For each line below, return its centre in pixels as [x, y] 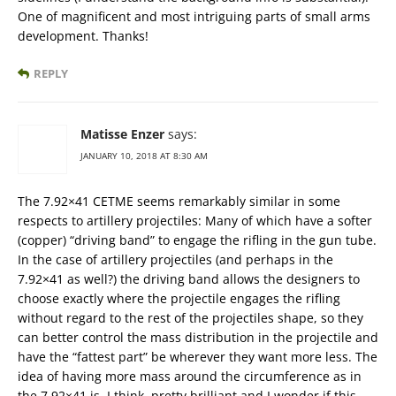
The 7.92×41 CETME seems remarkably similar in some [179, 202]
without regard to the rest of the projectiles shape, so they [190, 318]
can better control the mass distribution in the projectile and [198, 338]
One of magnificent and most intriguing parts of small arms [194, 17]
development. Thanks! [83, 36]
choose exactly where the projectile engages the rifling [179, 299]
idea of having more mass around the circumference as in [190, 377]
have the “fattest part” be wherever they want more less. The [198, 357]
